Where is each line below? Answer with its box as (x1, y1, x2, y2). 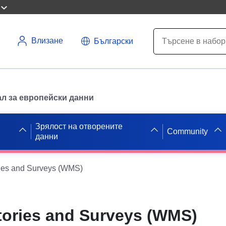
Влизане (31, 36, 63, 45)
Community (167, 127, 208, 136)
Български (94, 36, 133, 45)
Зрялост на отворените (35, 122, 123, 131)
